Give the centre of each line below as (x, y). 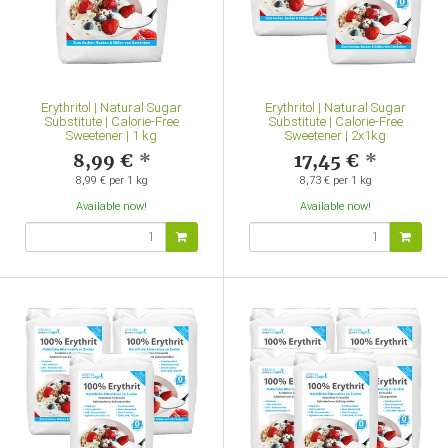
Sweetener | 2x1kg (335, 136)
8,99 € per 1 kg (111, 181)
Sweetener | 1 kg (111, 136)
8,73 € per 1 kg (335, 181)
